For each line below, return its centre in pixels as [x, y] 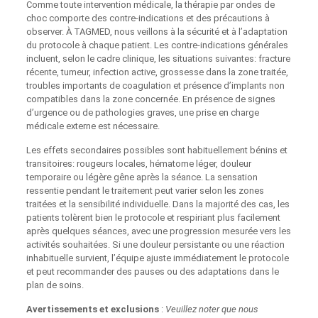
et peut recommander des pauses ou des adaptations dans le [152, 272]
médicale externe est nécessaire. [93, 126]
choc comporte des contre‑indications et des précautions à [148, 18]
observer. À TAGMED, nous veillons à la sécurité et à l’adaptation [157, 32]
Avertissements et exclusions [92, 309]
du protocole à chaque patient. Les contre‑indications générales [157, 45]
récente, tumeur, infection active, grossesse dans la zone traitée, [157, 72]
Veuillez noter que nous [212, 309]
